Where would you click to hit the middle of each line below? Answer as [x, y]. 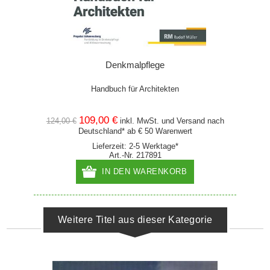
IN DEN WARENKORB [145, 172]
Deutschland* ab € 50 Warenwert [135, 131]
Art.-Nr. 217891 [135, 155]
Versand [190, 121]
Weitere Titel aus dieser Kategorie [135, 220]
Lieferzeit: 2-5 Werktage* [135, 146]
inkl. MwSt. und [148, 121]
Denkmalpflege [135, 65]
